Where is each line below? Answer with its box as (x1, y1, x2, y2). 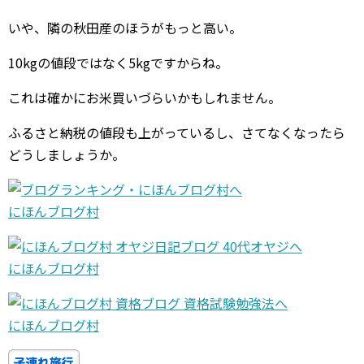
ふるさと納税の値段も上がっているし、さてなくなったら (8, 123, 345, 142)
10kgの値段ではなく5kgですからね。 (8, 53, 228, 72)
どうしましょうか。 (8, 145, 125, 164)
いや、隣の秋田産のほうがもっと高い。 (8, 18, 242, 37)
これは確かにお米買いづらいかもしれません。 (8, 88, 281, 107)
